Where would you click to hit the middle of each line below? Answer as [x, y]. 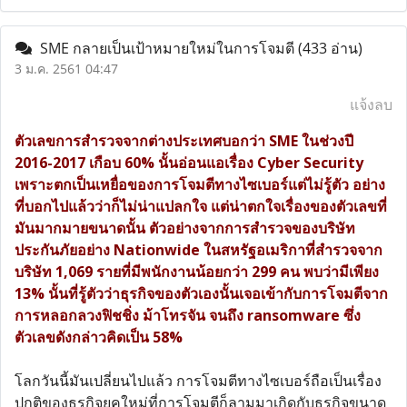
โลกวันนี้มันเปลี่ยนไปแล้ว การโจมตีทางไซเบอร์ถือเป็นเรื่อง [198, 381]
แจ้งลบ [371, 104]
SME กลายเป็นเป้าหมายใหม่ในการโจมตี [165, 48]
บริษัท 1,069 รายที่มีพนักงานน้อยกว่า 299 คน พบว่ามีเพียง [197, 272]
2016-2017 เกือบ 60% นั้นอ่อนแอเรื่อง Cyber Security [189, 163]
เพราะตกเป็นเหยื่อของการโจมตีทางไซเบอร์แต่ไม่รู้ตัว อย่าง [200, 184]
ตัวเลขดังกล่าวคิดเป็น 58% [99, 337]
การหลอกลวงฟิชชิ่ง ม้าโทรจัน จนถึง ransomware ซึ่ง [188, 315]
